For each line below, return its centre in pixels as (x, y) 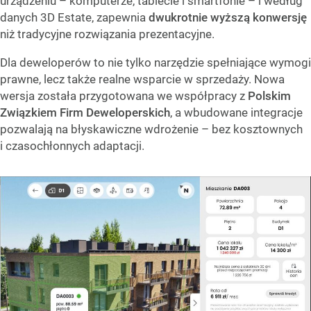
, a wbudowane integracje (236, 113)
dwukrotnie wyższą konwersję (228, 18)
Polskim (269, 96)
